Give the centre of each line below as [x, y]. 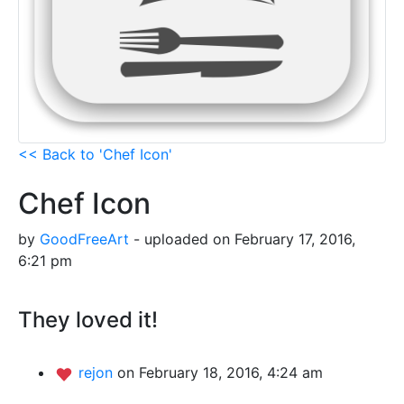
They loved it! [88, 320]
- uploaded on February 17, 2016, [242, 239]
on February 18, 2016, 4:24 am [220, 373]
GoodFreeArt [84, 239]
